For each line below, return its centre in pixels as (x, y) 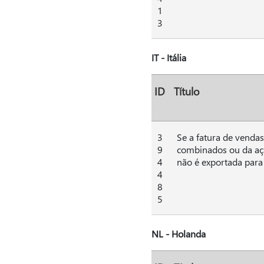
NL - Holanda (178, 234)
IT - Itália (169, 57)
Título (187, 91)
